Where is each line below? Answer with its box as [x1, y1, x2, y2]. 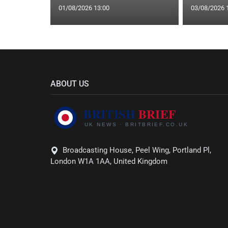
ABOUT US [50, 78, 89, 89]
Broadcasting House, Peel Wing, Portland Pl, [63, 146, 211, 155]
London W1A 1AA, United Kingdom [50, 157, 167, 166]
